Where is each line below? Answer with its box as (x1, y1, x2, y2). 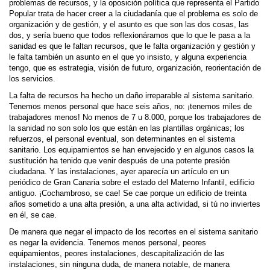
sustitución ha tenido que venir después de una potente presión (9, 157, 230, 165)
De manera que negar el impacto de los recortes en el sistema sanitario (9, 228, 258, 236)
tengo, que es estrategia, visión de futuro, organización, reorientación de (9, 64, 261, 72)
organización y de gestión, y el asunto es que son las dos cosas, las (9, 20, 249, 29)
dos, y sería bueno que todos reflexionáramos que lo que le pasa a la (9, 31, 250, 40)
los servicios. (9, 75, 55, 83)
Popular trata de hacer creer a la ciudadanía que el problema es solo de (9, 10, 258, 18)
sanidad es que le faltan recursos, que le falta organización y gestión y (9, 42, 256, 51)
